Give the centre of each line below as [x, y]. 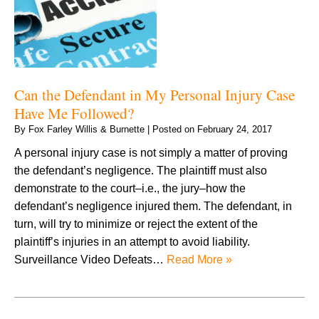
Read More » [199, 259]
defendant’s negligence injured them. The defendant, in [153, 206]
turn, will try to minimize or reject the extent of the [136, 224]
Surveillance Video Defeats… [90, 259]
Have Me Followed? [74, 113]
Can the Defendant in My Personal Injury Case [155, 94]
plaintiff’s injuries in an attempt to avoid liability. [132, 241]
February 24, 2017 [235, 129]
